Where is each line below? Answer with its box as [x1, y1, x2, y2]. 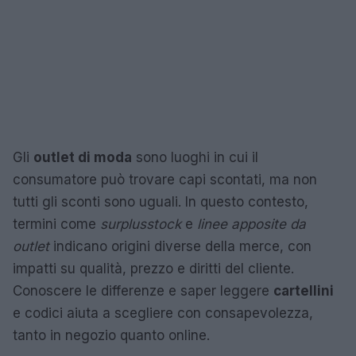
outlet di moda [33, 149, 132, 165]
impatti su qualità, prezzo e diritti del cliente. [13, 261, 294, 277]
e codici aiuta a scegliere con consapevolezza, [13, 305, 313, 321]
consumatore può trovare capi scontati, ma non [13, 172, 317, 188]
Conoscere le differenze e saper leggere [13, 283, 273, 299]
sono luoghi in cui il [132, 149, 258, 165]
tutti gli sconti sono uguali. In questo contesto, [13, 194, 308, 210]
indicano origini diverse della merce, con [49, 238, 311, 254]
